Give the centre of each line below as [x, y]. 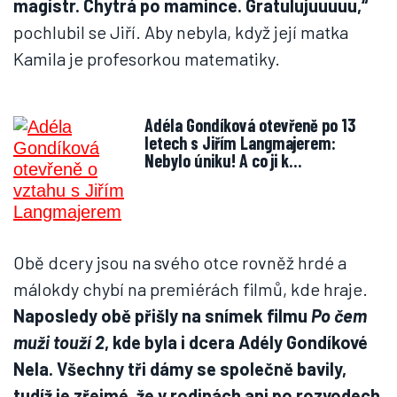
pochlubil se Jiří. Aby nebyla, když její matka [181, 32]
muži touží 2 [59, 342]
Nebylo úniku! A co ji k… [223, 160]
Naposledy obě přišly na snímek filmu [162, 315]
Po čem [339, 315]
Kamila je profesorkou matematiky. [147, 58]
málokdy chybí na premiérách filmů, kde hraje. [191, 289]
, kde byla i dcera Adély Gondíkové [236, 342]
